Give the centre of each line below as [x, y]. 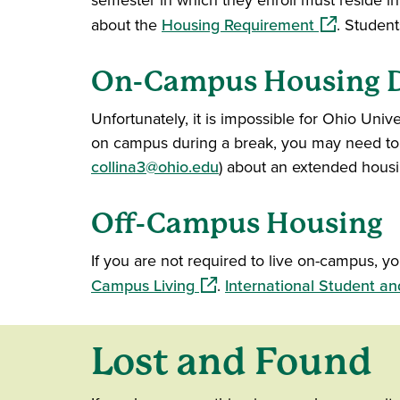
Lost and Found [232, 361]
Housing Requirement [238, 25]
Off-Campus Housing [237, 224]
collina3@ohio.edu [155, 167]
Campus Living [143, 286]
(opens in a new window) [279, 284]
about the [126, 25]
